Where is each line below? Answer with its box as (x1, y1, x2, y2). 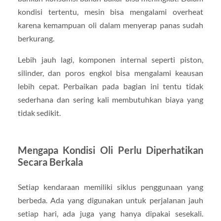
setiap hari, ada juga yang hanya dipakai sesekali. (17, 208, 204, 218)
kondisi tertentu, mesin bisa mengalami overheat (17, 6, 204, 16)
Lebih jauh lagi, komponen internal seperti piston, (17, 54, 204, 64)
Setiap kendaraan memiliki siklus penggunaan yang (17, 182, 204, 191)
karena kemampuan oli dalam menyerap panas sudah (17, 20, 204, 30)
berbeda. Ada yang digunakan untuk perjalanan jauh (17, 195, 204, 205)
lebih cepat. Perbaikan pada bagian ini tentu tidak (17, 81, 204, 91)
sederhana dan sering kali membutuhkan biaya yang (17, 94, 204, 104)
